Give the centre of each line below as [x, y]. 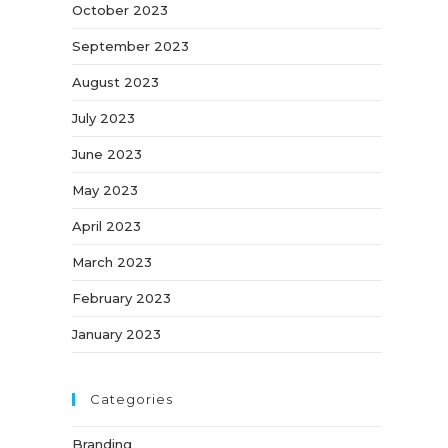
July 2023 [104, 118]
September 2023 [131, 46]
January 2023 [117, 334]
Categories [132, 399]
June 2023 [107, 154]
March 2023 [112, 262]
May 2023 [105, 190]
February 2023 [122, 298]
